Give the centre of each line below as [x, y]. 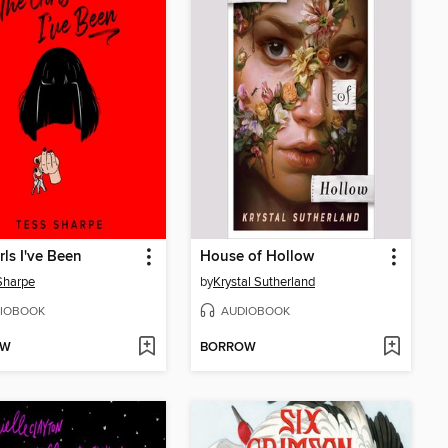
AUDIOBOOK [255, 311]
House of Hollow [257, 256]
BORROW [228, 348]
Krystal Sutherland [264, 281]
